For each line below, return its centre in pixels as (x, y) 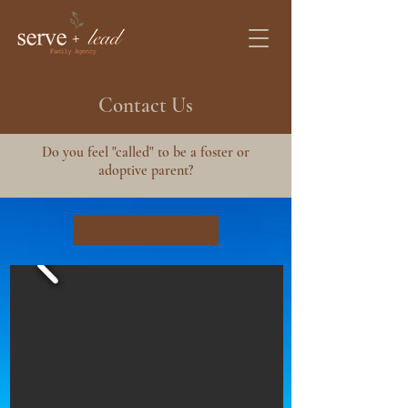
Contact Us (146, 106)
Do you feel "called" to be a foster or (146, 152)
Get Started (146, 230)
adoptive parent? (146, 170)
